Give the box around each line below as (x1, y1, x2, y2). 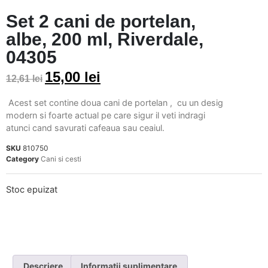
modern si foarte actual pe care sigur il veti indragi (6, 110, 205, 121)
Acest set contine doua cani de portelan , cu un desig (6, 98, 223, 108)
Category (6, 154, 39, 163)
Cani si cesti (41, 154, 81, 163)
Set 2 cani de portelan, (6, 11, 196, 31)
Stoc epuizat (6, 184, 57, 195)
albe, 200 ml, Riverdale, (6, 29, 203, 49)
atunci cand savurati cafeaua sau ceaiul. (6, 123, 167, 133)
